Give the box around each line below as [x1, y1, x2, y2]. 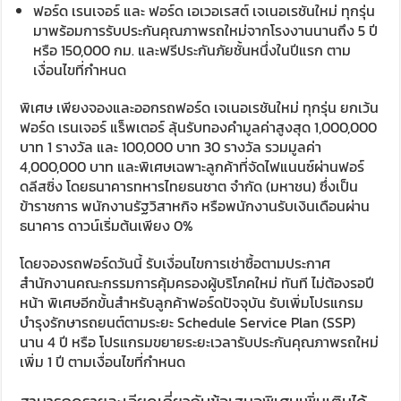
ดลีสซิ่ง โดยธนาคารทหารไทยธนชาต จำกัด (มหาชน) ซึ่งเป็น [20, 175, 359, 198]
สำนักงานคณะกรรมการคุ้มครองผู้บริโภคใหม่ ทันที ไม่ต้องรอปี [20, 272, 375, 294]
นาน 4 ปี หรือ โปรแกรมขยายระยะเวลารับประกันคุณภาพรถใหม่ [20, 331, 380, 354]
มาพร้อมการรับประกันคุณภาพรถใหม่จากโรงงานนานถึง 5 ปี [33, 20, 379, 42]
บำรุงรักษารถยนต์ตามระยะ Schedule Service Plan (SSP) [20, 311, 356, 334]
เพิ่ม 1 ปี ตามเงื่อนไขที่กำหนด [20, 351, 186, 373]
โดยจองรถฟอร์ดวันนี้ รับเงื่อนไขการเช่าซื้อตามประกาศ [20, 252, 331, 275]
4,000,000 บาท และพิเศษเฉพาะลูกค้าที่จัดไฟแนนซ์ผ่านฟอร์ [20, 156, 365, 178]
